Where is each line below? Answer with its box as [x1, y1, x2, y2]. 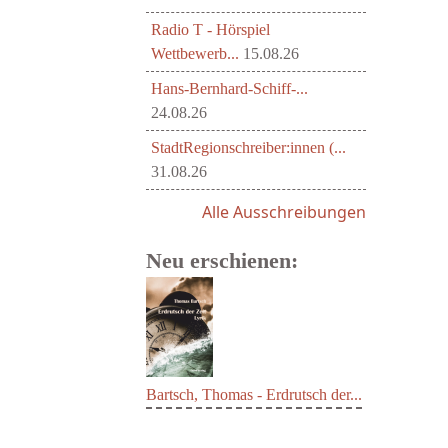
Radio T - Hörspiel [151, 21, 270, 38]
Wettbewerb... [151, 45, 239, 62]
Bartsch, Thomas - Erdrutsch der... [146, 386, 362, 403]
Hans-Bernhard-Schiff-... [151, 80, 308, 97]
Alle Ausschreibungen [202, 201, 366, 223]
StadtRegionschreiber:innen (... [151, 139, 346, 156]
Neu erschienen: [146, 248, 298, 273]
